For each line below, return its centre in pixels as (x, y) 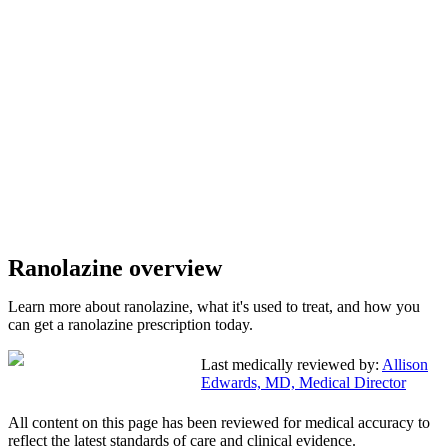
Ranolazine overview (115, 268)
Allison (405, 365)
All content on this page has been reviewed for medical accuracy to (219, 423)
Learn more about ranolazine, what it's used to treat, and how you (214, 307)
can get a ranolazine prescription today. (130, 325)
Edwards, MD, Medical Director (303, 383)
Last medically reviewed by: (290, 365)
